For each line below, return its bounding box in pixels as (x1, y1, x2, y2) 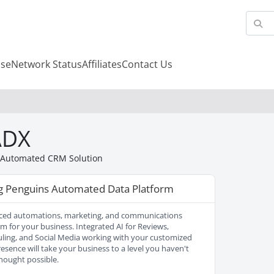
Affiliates (81, 57, 122, 71)
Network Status (10, 57, 82, 71)
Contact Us (121, 57, 172, 71)
